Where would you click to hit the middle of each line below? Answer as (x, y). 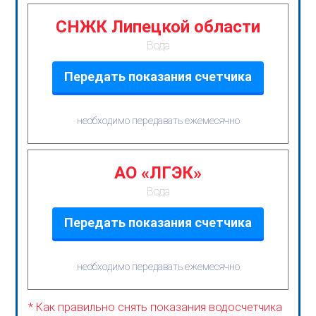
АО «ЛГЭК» (158, 172)
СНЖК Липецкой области (158, 26)
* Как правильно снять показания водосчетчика (156, 307)
